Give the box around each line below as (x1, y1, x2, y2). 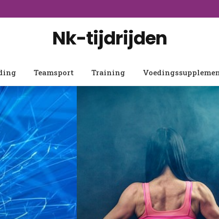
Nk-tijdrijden (52, 25, 167, 51)
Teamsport (34, 67, 74, 77)
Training (91, 67, 125, 77)
